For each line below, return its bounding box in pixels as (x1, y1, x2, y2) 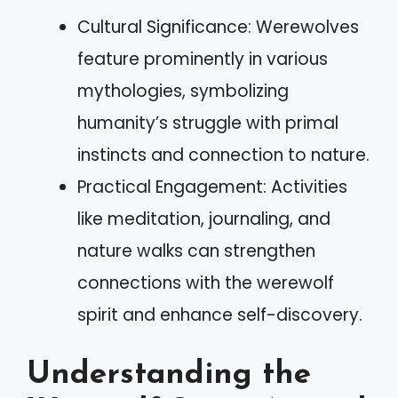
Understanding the (27, 359, 311, 391)
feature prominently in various (77, 47, 328, 71)
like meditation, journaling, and (77, 207, 330, 231)
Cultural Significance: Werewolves (77, 15, 359, 39)
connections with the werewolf (77, 271, 334, 295)
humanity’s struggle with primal (77, 111, 338, 135)
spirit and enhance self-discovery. (77, 303, 362, 327)
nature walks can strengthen (77, 239, 315, 263)
